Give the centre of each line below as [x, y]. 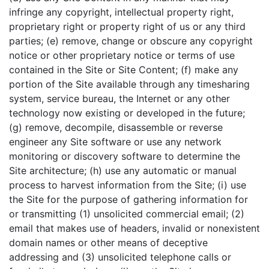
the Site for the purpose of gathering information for [128, 199]
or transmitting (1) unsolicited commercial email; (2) [127, 214]
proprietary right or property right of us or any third [127, 26]
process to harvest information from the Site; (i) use [128, 185]
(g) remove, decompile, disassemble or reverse [116, 127]
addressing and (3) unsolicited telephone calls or [120, 257]
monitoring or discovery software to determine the [125, 156]
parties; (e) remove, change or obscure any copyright [131, 41]
